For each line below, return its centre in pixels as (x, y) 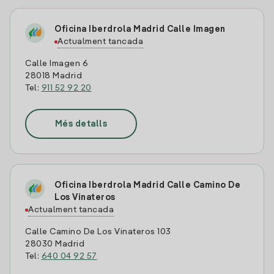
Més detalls (81, 124)
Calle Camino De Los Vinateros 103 (98, 232)
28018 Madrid (54, 76)
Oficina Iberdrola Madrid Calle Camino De (147, 185)
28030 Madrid (55, 244)
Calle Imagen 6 (57, 64)
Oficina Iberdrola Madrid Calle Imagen (140, 29)
